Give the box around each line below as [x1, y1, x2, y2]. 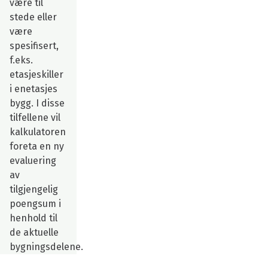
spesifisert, [10, 39, 59, 51]
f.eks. [10, 54, 33, 66]
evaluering [10, 154, 56, 166]
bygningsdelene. [10, 240, 86, 252]
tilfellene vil [10, 111, 60, 123]
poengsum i [10, 197, 61, 209]
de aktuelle [10, 226, 59, 238]
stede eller [10, 11, 57, 23]
